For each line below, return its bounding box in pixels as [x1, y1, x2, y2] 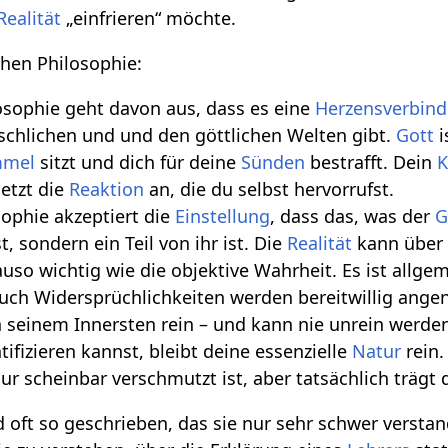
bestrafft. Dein [305, 149, 438, 174]
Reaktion [69, 176, 145, 201]
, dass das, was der [270, 203, 436, 228]
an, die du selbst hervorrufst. [144, 176, 395, 201]
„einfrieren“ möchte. [61, 5, 237, 30]
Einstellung [175, 203, 271, 228]
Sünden [241, 149, 306, 174]
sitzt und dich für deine [35, 149, 242, 174]
